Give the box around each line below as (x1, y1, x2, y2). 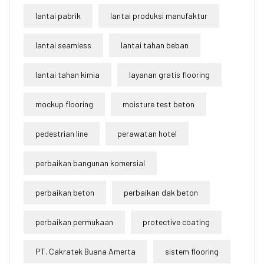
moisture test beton (123, 99, 194, 109)
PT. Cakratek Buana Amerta (35, 246, 136, 256)
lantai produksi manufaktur (110, 11, 207, 21)
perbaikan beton (35, 187, 94, 197)
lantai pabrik (35, 11, 81, 21)
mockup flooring (35, 99, 93, 109)
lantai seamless (35, 40, 91, 50)
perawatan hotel (117, 128, 177, 138)
